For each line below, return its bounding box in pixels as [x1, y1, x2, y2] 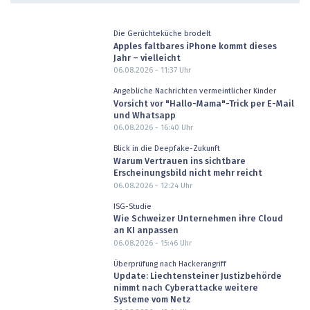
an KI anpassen [113, 226, 179, 236]
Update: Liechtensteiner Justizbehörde [113, 272, 282, 282]
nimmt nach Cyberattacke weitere [113, 284, 258, 293]
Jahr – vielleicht [113, 53, 181, 63]
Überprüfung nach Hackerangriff [113, 259, 226, 268]
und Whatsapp [113, 111, 176, 120]
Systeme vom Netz [113, 295, 191, 305]
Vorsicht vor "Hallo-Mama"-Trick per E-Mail [113, 99, 294, 109]
